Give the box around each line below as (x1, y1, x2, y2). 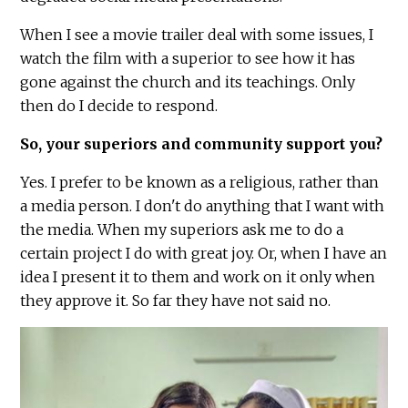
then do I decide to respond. (20, 97, 219, 116)
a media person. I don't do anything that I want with (20, 197, 385, 216)
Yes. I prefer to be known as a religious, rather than (20, 173, 380, 192)
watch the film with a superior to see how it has (20, 49, 356, 68)
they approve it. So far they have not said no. (20, 291, 335, 311)
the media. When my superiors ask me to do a (20, 220, 344, 240)
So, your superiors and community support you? (20, 135, 383, 154)
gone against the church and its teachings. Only (20, 73, 356, 92)
